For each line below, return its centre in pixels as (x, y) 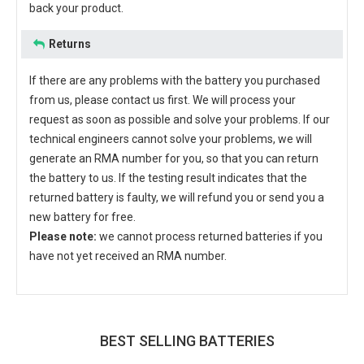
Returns (70, 44)
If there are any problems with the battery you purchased (175, 80)
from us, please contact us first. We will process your (162, 100)
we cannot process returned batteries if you (210, 236)
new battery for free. (82, 217)
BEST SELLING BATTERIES (187, 341)
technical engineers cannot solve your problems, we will (171, 139)
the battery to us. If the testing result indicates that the (168, 178)
